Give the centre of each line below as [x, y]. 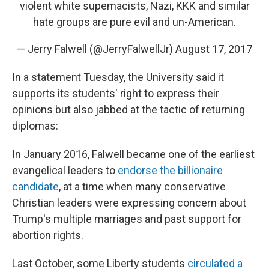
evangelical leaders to [64, 170]
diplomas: [35, 126]
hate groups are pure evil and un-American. [134, 22]
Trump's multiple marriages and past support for [127, 219]
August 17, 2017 [214, 49]
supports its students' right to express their [116, 93]
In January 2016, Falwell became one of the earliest [133, 154]
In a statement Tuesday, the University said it [118, 77]
